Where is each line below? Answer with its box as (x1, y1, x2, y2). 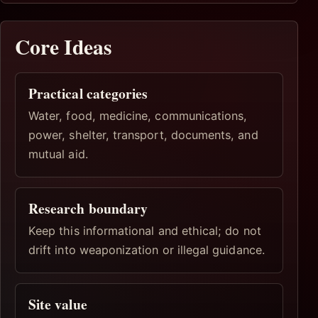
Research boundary (28, 198, 148, 219)
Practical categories (28, 82, 148, 104)
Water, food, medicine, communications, (28, 109, 248, 124)
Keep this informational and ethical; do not (28, 224, 261, 238)
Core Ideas (15, 31, 112, 62)
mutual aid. (28, 147, 88, 162)
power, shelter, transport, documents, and (28, 128, 258, 143)
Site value (28, 294, 87, 315)
